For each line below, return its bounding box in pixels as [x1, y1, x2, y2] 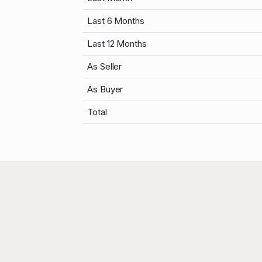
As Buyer [87, 84, 123, 95]
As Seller [87, 61, 122, 73]
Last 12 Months [87, 38, 147, 50]
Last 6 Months [87, 15, 144, 27]
